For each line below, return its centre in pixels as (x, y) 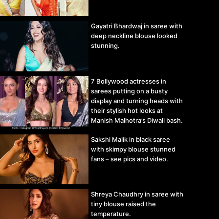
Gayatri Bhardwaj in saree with (137, 26)
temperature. (111, 213)
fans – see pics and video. (130, 159)
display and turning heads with (137, 100)
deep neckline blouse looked (134, 36)
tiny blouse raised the (123, 204)
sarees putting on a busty (129, 91)
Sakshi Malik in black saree (131, 139)
